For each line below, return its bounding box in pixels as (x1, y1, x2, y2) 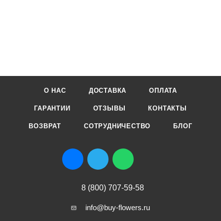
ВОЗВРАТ (29, 122, 62, 130)
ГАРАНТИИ (34, 105, 71, 112)
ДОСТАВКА (88, 87, 127, 95)
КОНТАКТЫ (148, 105, 187, 112)
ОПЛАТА (149, 87, 178, 95)
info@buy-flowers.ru (85, 203, 150, 212)
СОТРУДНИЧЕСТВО (84, 122, 151, 130)
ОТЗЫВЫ (93, 105, 126, 112)
